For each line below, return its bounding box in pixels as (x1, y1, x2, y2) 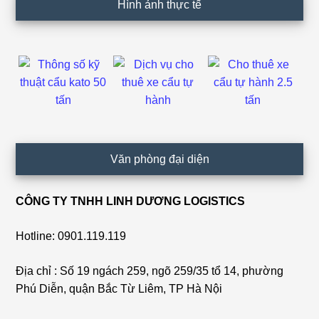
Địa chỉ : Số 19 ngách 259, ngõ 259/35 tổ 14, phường (16, 264, 284, 277)
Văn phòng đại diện (110, 152, 209, 165)
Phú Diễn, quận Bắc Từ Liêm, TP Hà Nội (16, 282, 223, 295)
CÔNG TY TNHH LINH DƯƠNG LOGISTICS (16, 194, 246, 207)
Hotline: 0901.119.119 (16, 229, 127, 242)
